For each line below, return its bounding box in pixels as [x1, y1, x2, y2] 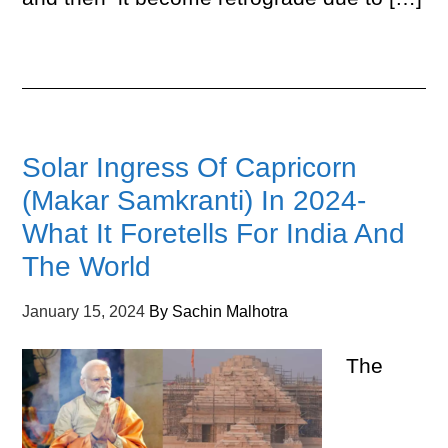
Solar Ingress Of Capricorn [22, 152, 358, 183]
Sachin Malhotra [172, 303, 289, 320]
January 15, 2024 [22, 303, 146, 320]
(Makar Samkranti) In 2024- [22, 185, 367, 216]
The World [22, 251, 152, 282]
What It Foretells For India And [22, 218, 406, 249]
